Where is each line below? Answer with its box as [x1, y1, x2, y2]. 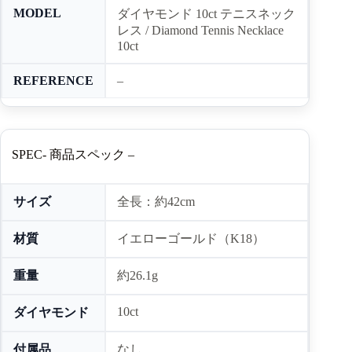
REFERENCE [13, 73, 93, 87]
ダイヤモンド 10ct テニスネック [117, 6, 295, 20]
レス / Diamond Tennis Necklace [117, 23, 284, 37]
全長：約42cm [117, 194, 195, 208]
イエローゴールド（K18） [117, 231, 265, 245]
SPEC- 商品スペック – [12, 147, 134, 161]
